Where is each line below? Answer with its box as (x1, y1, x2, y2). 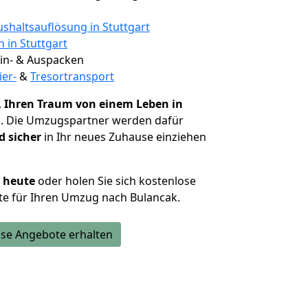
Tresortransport (30, 69, 114, 84)
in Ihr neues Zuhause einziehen (41, 129, 206, 144)
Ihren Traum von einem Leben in (4, 96, 183, 111)
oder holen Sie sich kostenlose (35, 173, 196, 188)
